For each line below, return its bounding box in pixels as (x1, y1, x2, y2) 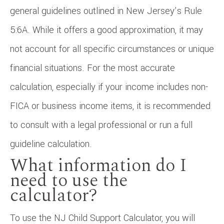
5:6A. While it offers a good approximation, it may (10, 23, 203, 36)
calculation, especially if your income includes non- (10, 80, 208, 93)
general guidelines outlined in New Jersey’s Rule (10, 4, 202, 17)
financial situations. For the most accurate (10, 61, 175, 74)
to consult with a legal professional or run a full (10, 118, 192, 131)
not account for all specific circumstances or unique (10, 42, 214, 55)
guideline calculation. (10, 137, 92, 150)
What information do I (10, 151, 187, 179)
